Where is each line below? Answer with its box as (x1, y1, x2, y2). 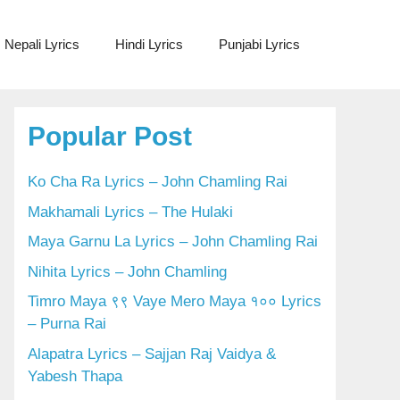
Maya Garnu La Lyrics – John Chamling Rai (28, 233, 318, 250)
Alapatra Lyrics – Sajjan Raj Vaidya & (28, 345, 276, 362)
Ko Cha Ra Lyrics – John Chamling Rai (28, 173, 287, 190)
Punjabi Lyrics (219, 37, 300, 52)
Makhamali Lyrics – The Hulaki (28, 203, 233, 221)
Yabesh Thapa (28, 367, 122, 385)
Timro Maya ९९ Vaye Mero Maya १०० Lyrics (28, 293, 321, 310)
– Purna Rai (28, 315, 106, 332)
